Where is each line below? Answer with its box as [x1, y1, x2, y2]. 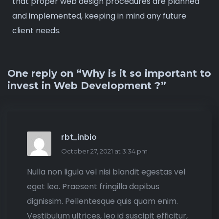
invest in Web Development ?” [7, 80, 166, 91]
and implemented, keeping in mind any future [12, 10, 186, 22]
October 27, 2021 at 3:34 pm [61, 147, 148, 155]
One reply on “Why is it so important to [7, 67, 211, 79]
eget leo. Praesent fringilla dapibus [27, 181, 159, 192]
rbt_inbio [61, 132, 97, 142]
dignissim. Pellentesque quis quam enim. [27, 196, 178, 207]
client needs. [12, 25, 61, 36]
